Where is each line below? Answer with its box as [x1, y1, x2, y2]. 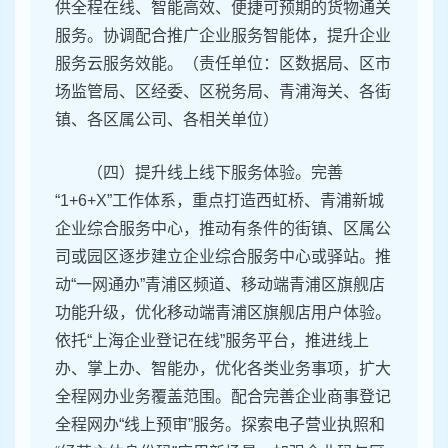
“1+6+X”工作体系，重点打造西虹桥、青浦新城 [55, 192, 384, 210]
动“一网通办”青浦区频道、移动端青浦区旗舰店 [55, 276, 385, 294]
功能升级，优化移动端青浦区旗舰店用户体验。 [55, 304, 391, 322]
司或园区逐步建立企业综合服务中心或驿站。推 [55, 248, 391, 266]
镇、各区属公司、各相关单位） [55, 111, 279, 129]
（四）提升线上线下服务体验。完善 [87, 164, 343, 182]
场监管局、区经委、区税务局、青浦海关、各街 [55, 83, 391, 101]
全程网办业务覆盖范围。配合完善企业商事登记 [55, 388, 391, 406]
